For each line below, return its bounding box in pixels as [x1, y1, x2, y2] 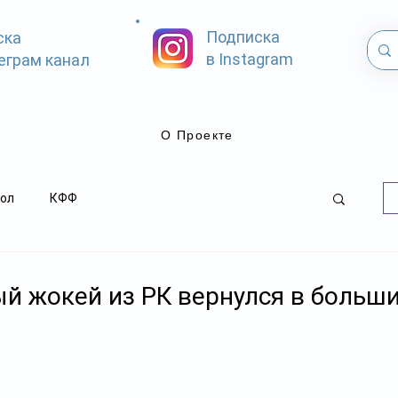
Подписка [206, 28, 280, 46]
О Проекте [161, 127, 234, 143]
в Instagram [206, 50, 293, 68]
